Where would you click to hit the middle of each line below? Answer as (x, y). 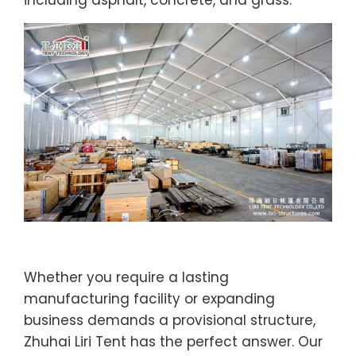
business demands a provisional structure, (170, 320)
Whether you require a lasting (126, 277)
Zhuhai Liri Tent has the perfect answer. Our (173, 341)
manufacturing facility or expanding (149, 298)
